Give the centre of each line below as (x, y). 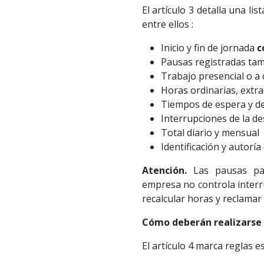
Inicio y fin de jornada (209, 48)
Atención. (164, 171)
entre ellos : (167, 24)
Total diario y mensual (210, 133)
